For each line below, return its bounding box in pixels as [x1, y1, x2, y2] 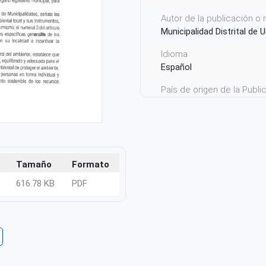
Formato [72, 159, 109, 170]
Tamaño [16, 159, 52, 170]
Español [161, 62, 192, 72]
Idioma [161, 49, 188, 59]
